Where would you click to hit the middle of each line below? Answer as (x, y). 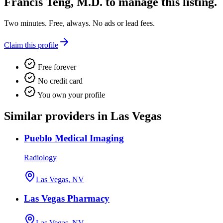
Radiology (40, 157)
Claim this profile (31, 45)
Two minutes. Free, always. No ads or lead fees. (79, 23)
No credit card (59, 81)
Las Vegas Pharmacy (67, 199)
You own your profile (70, 95)
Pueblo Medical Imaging (74, 138)
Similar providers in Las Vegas (83, 116)
